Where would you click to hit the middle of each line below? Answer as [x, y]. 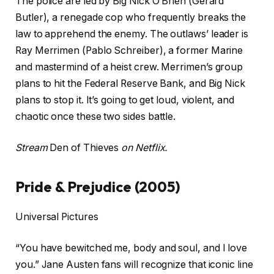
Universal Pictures [57, 217]
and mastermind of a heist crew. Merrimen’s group [129, 67]
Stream [33, 148]
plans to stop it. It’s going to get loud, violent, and [125, 100]
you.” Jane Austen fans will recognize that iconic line [134, 265]
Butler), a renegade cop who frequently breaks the [131, 17]
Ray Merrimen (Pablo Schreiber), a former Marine [129, 50]
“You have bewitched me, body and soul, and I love [131, 248]
